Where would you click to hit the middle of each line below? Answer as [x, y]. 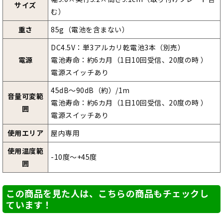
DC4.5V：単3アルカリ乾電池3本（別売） [118, 48]
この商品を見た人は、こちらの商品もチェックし [107, 193]
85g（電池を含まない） [90, 30]
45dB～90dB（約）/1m [90, 90]
